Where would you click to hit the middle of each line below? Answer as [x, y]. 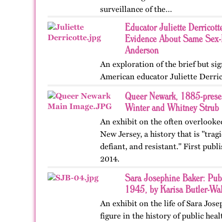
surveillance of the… [136, 9]
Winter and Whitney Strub [172, 107]
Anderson [142, 50]
